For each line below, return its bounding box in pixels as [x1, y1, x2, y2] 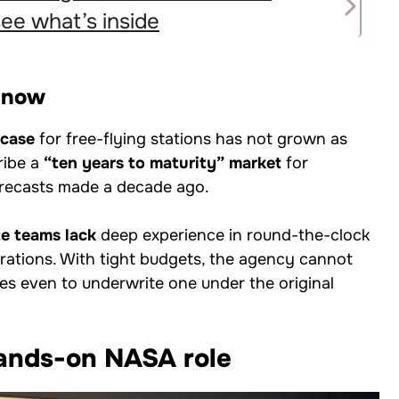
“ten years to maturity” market [44, 152, 281, 173]
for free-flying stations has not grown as [35, 128, 347, 149]
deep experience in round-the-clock [96, 224, 370, 245]
